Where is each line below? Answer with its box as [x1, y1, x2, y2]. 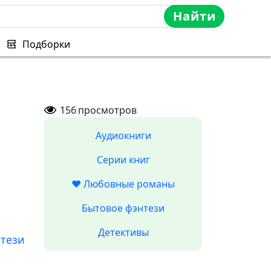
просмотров [78, 103, 137, 117]
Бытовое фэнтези [82, 201, 165, 215]
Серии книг [96, 153, 150, 166]
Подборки [22, 38, 70, 51]
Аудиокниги [95, 129, 151, 142]
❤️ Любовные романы [71, 177, 175, 191]
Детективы [97, 226, 149, 239]
